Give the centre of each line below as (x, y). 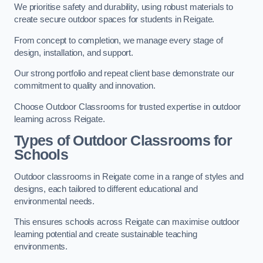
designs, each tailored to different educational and (106, 189)
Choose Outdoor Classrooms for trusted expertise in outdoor (127, 107)
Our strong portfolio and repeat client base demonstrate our (124, 74)
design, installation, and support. (74, 53)
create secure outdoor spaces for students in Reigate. (114, 20)
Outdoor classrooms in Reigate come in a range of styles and (129, 176)
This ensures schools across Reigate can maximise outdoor (127, 222)
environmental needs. (55, 201)
